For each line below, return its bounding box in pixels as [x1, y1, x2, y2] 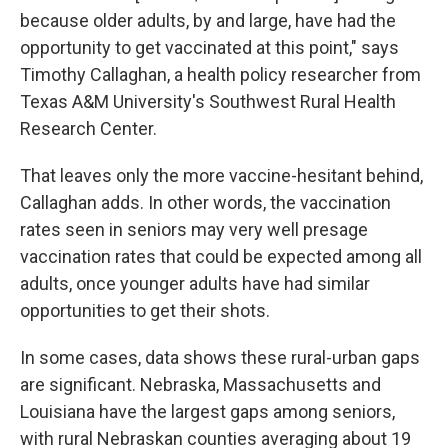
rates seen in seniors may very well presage [20, 218, 368, 240]
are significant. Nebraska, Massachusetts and [20, 373, 381, 395]
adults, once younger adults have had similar [20, 272, 370, 294]
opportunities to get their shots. [20, 299, 270, 321]
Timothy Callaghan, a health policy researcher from [20, 63, 421, 85]
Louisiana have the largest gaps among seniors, [20, 400, 395, 422]
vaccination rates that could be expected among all [20, 245, 422, 267]
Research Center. [20, 117, 157, 139]
